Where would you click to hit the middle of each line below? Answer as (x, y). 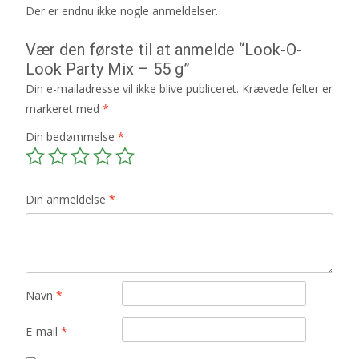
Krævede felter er (287, 89)
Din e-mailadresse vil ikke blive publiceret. (132, 89)
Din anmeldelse (67, 200)
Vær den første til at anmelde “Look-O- (164, 50)
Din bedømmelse (72, 137)
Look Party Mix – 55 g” (108, 69)
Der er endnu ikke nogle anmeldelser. (122, 11)
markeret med (64, 109)
